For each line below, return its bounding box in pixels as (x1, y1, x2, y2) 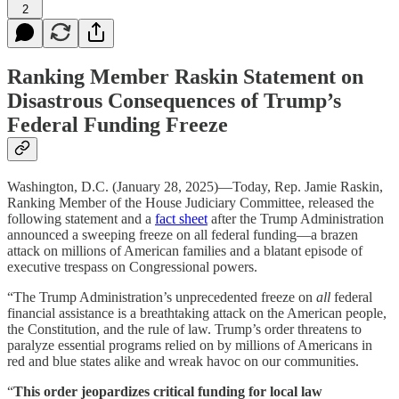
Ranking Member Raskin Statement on (7, 65, 363, 89)
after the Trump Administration (208, 211, 384, 227)
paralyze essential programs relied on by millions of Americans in (7, 338, 372, 354)
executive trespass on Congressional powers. (7, 259, 257, 275)
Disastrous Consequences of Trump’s (7, 89, 341, 113)
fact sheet (155, 211, 208, 227)
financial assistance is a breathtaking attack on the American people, (7, 305, 387, 322)
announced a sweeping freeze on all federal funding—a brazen (7, 227, 358, 243)
